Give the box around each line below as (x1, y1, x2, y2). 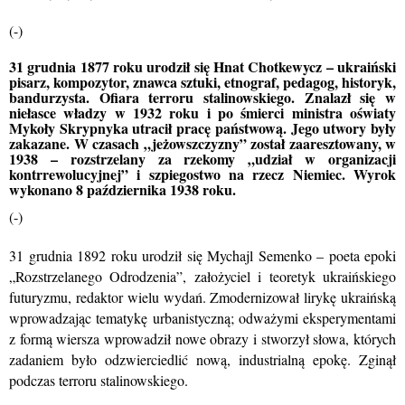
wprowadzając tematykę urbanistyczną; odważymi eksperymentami (9, 308, 396, 327)
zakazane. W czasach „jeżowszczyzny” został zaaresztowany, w (9, 133, 396, 154)
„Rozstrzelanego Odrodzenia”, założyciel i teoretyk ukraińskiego (9, 267, 396, 286)
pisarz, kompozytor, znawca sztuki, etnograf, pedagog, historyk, (9, 71, 396, 92)
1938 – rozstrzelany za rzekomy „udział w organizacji (9, 148, 396, 169)
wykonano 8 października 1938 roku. (9, 179, 236, 200)
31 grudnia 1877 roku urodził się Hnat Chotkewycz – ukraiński (9, 56, 396, 77)
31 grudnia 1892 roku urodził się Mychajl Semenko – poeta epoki (9, 246, 396, 265)
